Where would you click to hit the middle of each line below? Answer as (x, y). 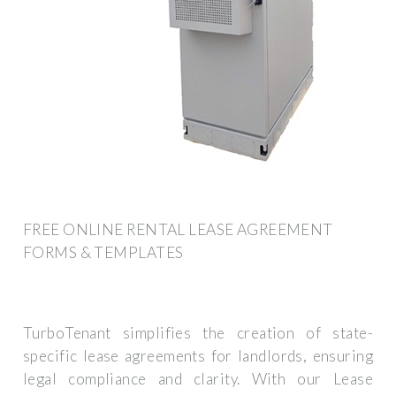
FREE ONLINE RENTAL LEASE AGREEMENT (178, 229)
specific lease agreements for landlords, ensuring (198, 356)
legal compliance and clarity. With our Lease (198, 379)
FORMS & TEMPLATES (103, 252)
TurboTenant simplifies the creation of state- (198, 333)
